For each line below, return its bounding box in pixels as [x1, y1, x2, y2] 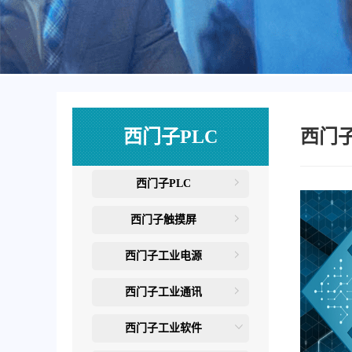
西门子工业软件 [125, 322, 202, 334]
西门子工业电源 [125, 250, 202, 262]
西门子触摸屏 [130, 214, 196, 225]
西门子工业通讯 [125, 286, 202, 298]
